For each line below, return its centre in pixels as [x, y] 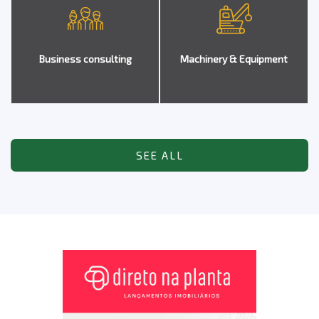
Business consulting [85, 59]
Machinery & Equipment [234, 59]
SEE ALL [159, 155]
